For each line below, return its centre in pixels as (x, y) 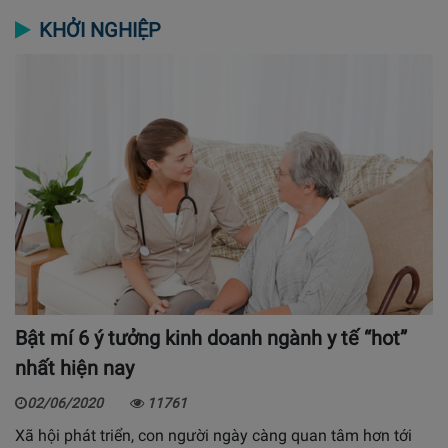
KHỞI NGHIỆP (100, 29)
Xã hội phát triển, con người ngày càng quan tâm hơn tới (213, 435)
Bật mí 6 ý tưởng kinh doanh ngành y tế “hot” (211, 337)
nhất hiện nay (74, 367)
